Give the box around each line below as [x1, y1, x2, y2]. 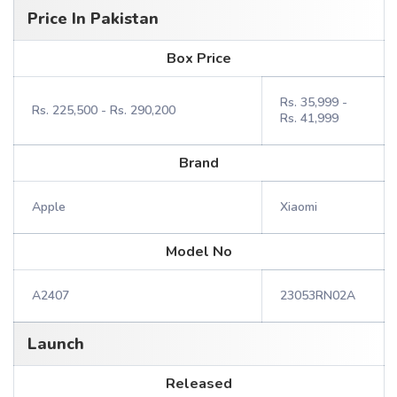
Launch [27, 333, 84, 354]
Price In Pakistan [27, 8, 159, 29]
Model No [166, 242, 232, 261]
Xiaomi [280, 198, 317, 215]
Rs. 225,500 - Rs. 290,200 [32, 102, 175, 119]
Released [166, 374, 232, 393]
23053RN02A [280, 287, 355, 304]
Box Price [167, 49, 231, 68]
